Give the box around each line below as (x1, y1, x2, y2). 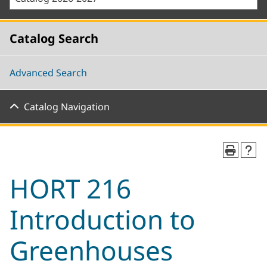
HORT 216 (10, 170, 131, 206)
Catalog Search (10, 30, 98, 46)
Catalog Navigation (24, 100, 110, 113)
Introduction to (10, 201, 195, 237)
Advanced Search (10, 66, 87, 79)
